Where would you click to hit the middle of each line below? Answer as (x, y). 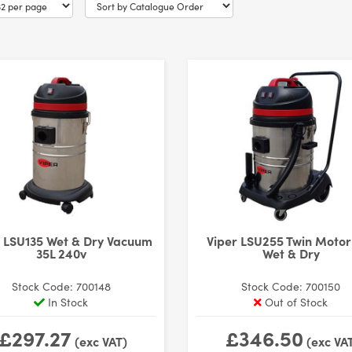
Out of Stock (295, 302)
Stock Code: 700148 (61, 286)
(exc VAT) (99, 341)
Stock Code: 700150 (291, 286)
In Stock (67, 302)
